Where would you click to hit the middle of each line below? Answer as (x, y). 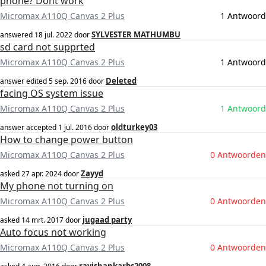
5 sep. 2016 (68, 81)
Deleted (121, 81)
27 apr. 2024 (42, 174)
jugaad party (107, 220)
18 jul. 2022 (53, 35)
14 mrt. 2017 (42, 220)
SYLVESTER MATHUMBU (136, 35)
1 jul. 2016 (75, 128)
